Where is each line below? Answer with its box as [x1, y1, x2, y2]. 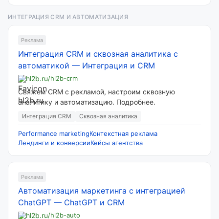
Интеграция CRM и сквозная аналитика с [18, 49, 178, 59]
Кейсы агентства [90, 139, 143, 147]
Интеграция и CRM [82, 61, 155, 70]
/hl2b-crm [48, 74, 78, 82]
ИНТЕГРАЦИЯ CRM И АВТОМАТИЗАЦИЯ [8, 13, 128, 21]
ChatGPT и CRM [64, 197, 125, 207]
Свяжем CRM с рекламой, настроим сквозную [18, 88, 175, 96]
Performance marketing [18, 130, 89, 137]
